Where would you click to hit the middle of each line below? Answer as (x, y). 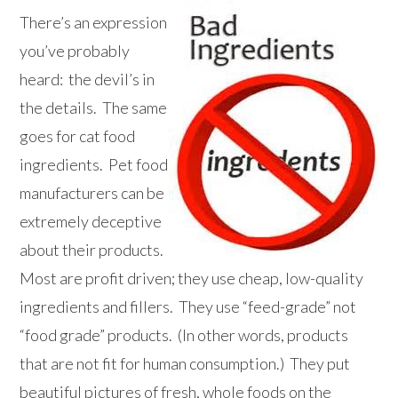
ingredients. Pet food (94, 165)
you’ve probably (75, 51)
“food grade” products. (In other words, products (184, 335)
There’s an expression (94, 23)
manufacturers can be (92, 193)
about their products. (93, 250)
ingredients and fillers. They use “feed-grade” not (188, 307)
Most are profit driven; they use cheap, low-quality (192, 279)
